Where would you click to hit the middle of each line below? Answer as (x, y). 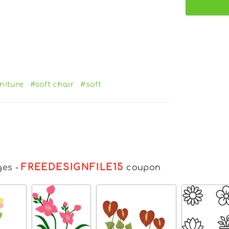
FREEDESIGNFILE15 (72, 167)
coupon (142, 167)
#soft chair (52, 84)
